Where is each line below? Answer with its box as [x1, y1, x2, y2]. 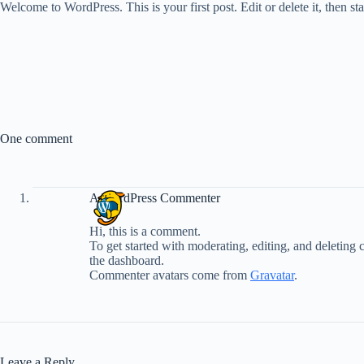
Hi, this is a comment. [89, 224, 201, 238]
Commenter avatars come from [89, 268, 250, 282]
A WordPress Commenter [89, 190, 220, 205]
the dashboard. [89, 253, 164, 267]
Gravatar [250, 268, 294, 282]
